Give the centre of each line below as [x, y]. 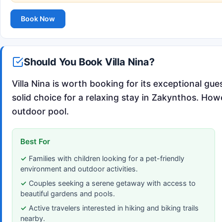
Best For [35, 141]
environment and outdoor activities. [79, 168]
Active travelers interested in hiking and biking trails [114, 208]
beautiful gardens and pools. [68, 193]
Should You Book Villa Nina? [89, 62]
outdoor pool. [40, 111]
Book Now [38, 19]
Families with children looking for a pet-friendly [107, 158]
